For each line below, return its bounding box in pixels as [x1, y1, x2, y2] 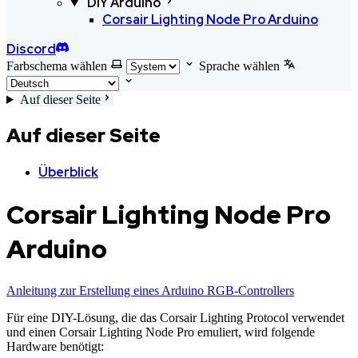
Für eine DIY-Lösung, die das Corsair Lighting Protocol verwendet [6, 310, 344, 324]
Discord [6, 41, 56, 58]
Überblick [38, 163, 98, 181]
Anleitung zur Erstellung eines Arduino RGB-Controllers [6, 283, 294, 297]
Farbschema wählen [6, 59, 107, 73]
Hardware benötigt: [6, 339, 104, 353]
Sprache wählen [199, 59, 280, 73]
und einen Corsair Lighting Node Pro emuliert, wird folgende [6, 324, 315, 339]
